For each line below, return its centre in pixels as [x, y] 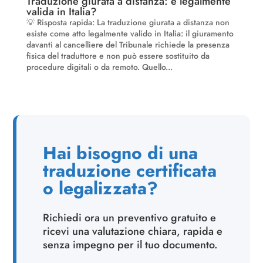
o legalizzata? [101, 188]
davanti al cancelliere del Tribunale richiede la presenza [128, 45]
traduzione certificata [130, 171]
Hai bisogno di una [121, 153]
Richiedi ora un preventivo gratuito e [130, 218]
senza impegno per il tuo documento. [131, 245]
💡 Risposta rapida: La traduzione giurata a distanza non [128, 23]
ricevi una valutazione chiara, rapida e [133, 232]
